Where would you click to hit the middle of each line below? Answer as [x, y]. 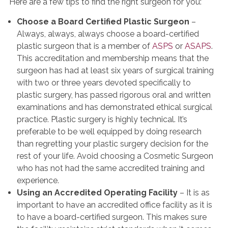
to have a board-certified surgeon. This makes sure [112, 217]
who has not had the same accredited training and [111, 168]
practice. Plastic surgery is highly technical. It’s [102, 119]
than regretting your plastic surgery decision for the [112, 144]
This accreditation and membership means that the [113, 58]
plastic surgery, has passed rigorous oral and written [114, 95]
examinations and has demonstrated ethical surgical [115, 107]
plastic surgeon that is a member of [84, 46]
